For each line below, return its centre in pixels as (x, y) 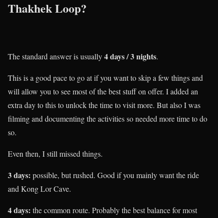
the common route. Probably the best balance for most (114, 210)
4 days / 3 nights (130, 56)
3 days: (19, 175)
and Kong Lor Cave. (39, 188)
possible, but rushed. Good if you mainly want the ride (115, 175)
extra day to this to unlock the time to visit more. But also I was (104, 105)
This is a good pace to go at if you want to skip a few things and (105, 77)
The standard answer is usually (56, 56)
